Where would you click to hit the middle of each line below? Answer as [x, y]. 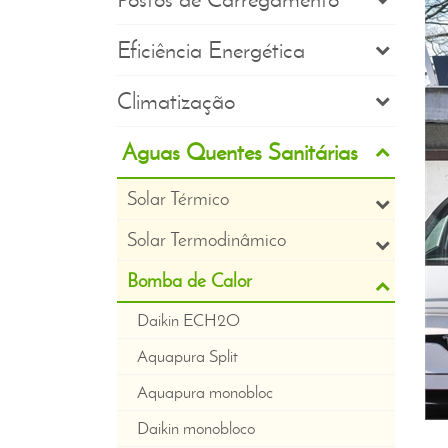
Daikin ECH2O [188, 320]
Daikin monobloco [196, 428]
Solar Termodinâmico [206, 239]
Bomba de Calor [189, 280]
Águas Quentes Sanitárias [240, 152]
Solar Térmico [178, 198]
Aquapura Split [187, 356]
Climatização [176, 101]
